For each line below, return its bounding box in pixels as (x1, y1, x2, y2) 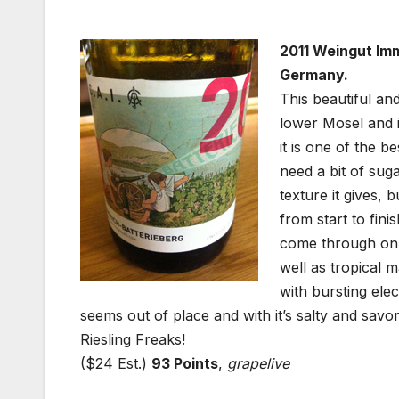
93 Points (151, 354, 218, 373)
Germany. (280, 66, 348, 85)
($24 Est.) (80, 354, 151, 373)
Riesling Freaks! (80, 330, 185, 349)
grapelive (227, 354, 289, 373)
